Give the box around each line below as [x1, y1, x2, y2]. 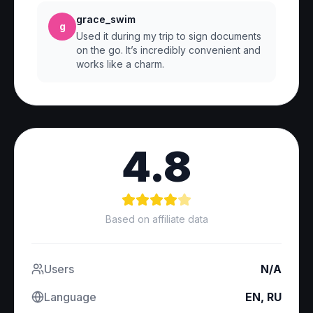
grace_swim [76, 13, 136, 25]
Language [44, 290, 96, 304]
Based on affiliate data [105, 213, 208, 225]
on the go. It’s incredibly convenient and [76, 44, 261, 56]
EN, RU [245, 290, 282, 304]
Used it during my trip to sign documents [76, 30, 261, 42]
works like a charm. [76, 58, 164, 70]
